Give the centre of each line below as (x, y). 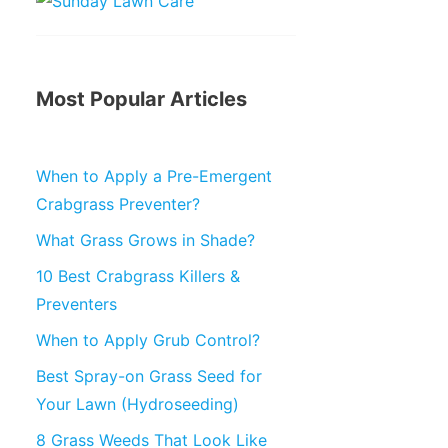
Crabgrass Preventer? (118, 203)
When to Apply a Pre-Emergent (154, 175)
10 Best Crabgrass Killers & (138, 275)
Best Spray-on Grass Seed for (149, 375)
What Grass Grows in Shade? (145, 239)
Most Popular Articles (141, 98)
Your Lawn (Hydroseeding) (137, 403)
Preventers (76, 303)
